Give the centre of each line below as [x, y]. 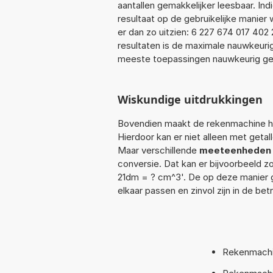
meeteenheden [235, 150]
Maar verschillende [158, 150]
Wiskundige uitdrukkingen [190, 99]
